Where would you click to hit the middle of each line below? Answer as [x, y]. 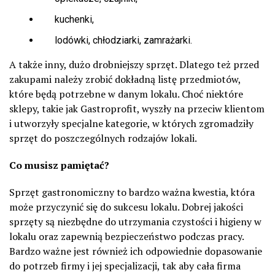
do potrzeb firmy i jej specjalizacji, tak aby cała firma [125, 266]
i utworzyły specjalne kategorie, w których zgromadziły [131, 124]
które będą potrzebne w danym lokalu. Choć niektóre [126, 94]
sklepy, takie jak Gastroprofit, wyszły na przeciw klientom [137, 109]
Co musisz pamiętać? [59, 165]
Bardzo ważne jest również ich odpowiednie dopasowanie [136, 251]
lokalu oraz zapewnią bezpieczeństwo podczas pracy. [126, 237]
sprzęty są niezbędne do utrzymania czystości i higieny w [135, 222]
